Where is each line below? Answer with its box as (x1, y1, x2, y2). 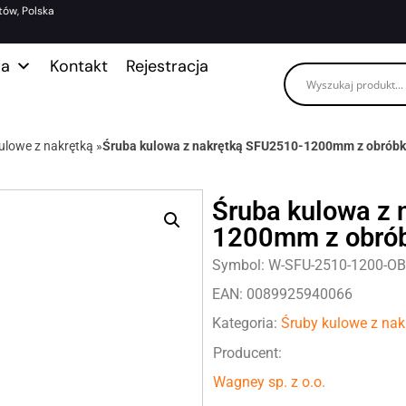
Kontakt (49, 55, 108, 77)
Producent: (213, 343, 282, 362)
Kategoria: (212, 314, 281, 332)
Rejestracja (125, 55, 208, 77)
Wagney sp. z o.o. (213, 372, 325, 391)
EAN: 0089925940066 (212, 285, 353, 303)
